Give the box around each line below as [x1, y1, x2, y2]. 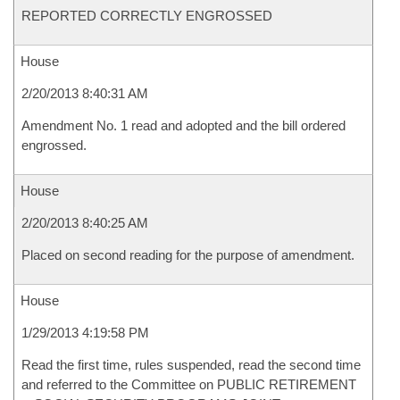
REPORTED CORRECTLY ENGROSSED [21, 8, 272, 23]
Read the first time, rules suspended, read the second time [21, 357, 361, 372]
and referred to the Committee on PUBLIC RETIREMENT [21, 377, 356, 392]
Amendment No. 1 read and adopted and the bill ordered [21, 118, 346, 133]
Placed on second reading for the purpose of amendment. [21, 247, 354, 262]
